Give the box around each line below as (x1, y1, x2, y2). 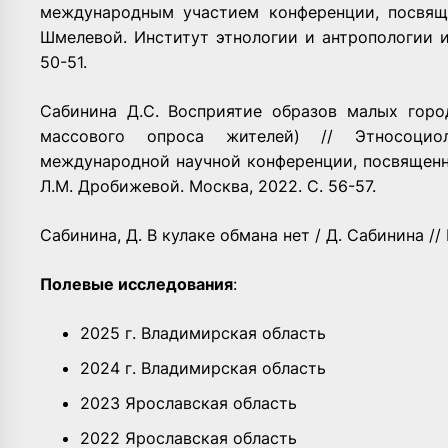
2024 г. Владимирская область (80, 357, 326, 378)
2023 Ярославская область (80, 392, 297, 413)
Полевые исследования (40, 273, 233, 294)
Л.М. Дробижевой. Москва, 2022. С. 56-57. (40, 175, 376, 196)
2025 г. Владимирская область (80, 322, 326, 343)
